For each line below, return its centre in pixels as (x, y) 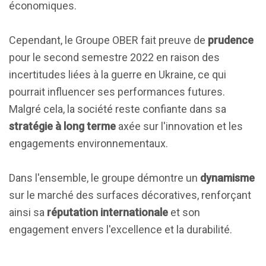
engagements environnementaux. (88, 143)
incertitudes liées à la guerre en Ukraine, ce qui (118, 75)
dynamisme (227, 178)
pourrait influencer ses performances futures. (117, 92)
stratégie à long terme (62, 126)
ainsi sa (28, 212)
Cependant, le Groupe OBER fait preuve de (108, 40)
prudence (231, 40)
